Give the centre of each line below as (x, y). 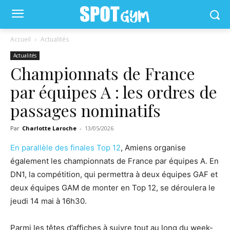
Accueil (21, 39)
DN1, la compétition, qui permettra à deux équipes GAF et (114, 174)
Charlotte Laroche (49, 128)
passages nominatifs (85, 110)
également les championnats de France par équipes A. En (114, 161)
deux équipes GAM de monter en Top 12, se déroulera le (113, 188)
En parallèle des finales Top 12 (65, 148)
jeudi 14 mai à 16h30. (49, 201)
